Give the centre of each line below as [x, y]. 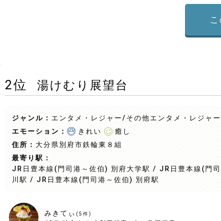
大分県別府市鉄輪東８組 [79, 145]
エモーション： [39, 131]
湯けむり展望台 [83, 85]
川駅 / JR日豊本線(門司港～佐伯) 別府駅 [86, 180]
